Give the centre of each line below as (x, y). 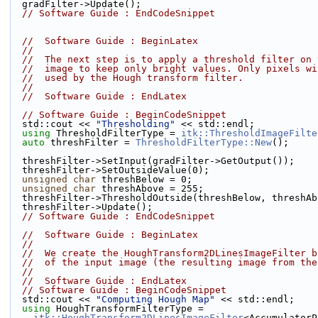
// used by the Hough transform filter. (133, 78)
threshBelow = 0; (144, 179)
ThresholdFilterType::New (204, 142)
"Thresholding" (136, 124)
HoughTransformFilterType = (127, 308)
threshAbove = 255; (150, 188)
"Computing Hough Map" (155, 299)
